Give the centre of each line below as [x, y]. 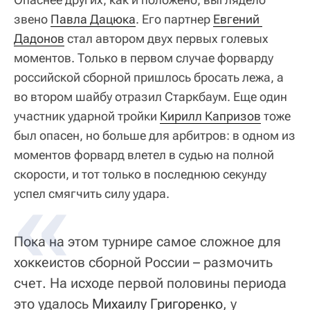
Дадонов [39, 38]
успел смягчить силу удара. [92, 193]
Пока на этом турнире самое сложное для [147, 241]
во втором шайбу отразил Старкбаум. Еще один [151, 96]
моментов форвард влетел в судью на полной [144, 154]
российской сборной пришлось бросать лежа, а [149, 77]
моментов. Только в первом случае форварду [144, 57]
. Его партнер [174, 19]
